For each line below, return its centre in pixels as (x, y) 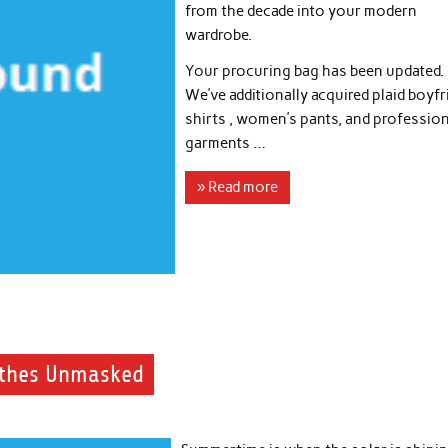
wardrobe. (219, 35)
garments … (226, 142)
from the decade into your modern (301, 11)
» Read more (238, 187)
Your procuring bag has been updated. (315, 70)
